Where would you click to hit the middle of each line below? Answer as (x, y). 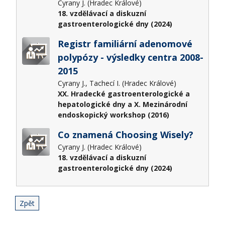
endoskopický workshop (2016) (113, 115)
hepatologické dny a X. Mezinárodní (122, 104)
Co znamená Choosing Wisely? (125, 135)
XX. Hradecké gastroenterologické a (124, 94)
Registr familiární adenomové (125, 44)
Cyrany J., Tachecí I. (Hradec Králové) (118, 83)
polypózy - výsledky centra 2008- (130, 58)
